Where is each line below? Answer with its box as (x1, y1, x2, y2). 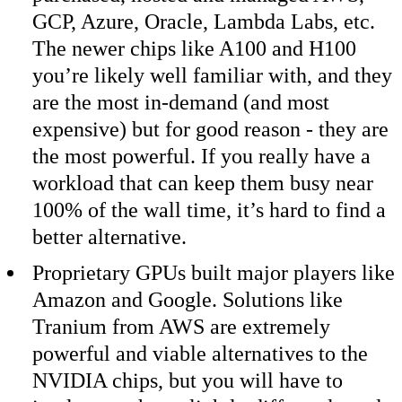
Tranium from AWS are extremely (32, 315, 330, 339)
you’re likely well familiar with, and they (32, 63, 392, 87)
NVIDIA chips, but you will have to (32, 369, 343, 393)
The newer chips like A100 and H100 (32, 36, 356, 60)
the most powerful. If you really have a (32, 144, 371, 168)
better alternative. (32, 224, 187, 249)
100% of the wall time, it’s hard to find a (32, 197, 386, 222)
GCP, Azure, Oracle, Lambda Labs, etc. (32, 9, 375, 33)
